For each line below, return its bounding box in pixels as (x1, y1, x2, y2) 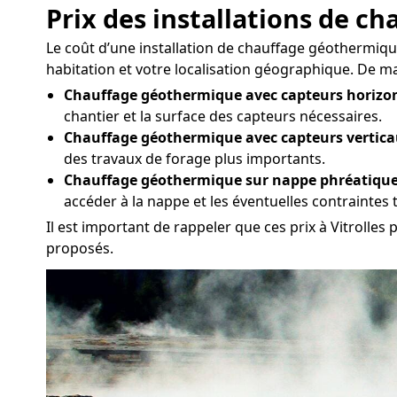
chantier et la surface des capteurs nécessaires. (64, 105, 382, 126)
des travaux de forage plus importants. (64, 148, 325, 168)
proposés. (46, 237, 113, 258)
